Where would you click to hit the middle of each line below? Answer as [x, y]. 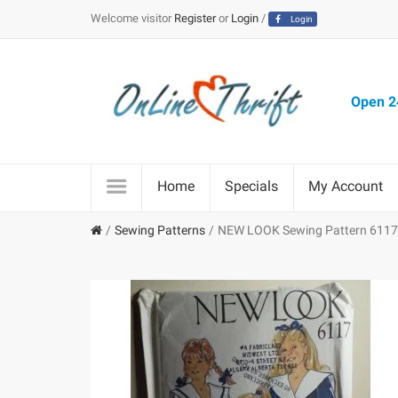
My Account [346, 186]
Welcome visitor [131, 18]
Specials [251, 186]
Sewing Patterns [160, 230]
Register [195, 18]
